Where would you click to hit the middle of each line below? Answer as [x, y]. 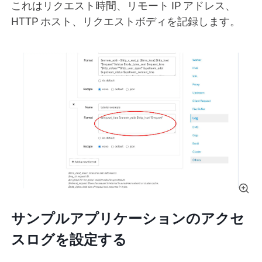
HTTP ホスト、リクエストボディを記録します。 [126, 21]
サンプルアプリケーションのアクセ [128, 218]
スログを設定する [69, 239]
